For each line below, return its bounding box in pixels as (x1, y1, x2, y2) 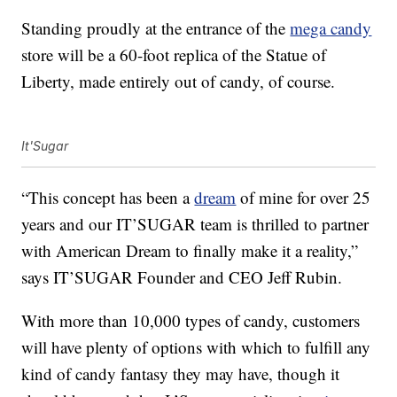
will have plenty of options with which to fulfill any (21, 336, 371, 359)
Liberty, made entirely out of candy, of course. (21, 70, 336, 93)
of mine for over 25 (236, 186, 371, 209)
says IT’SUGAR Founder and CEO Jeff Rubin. (21, 266, 343, 289)
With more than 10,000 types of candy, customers (21, 309, 361, 332)
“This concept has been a (21, 186, 195, 209)
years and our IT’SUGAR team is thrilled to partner (21, 213, 370, 236)
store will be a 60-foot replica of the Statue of (21, 43, 327, 66)
